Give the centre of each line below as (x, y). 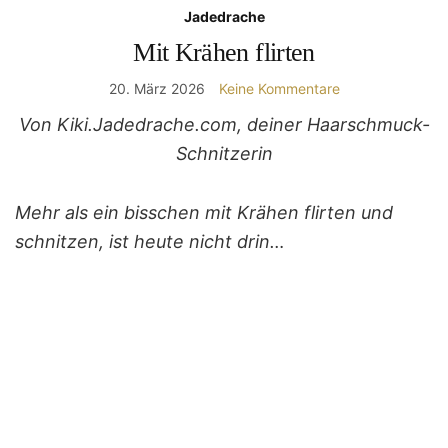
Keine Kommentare (279, 88)
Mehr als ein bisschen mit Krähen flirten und (204, 212)
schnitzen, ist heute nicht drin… (150, 241)
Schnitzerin (224, 153)
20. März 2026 (156, 88)
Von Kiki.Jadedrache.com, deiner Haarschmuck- (224, 124)
